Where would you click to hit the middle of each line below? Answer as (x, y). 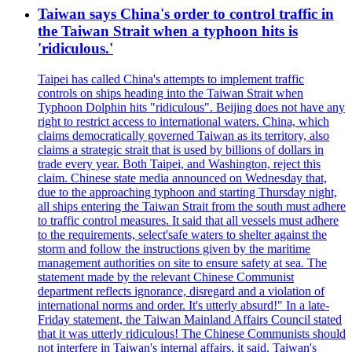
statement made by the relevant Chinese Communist (166, 277)
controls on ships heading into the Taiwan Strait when (170, 93)
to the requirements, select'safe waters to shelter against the (182, 235)
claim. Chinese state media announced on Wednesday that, (182, 178)
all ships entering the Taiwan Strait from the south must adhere (192, 207)
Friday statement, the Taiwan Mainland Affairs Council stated (190, 320)
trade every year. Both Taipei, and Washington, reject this (179, 164)
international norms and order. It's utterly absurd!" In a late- (183, 306)
